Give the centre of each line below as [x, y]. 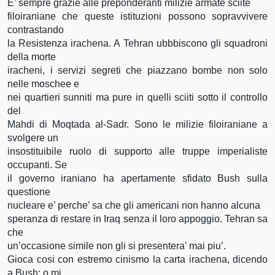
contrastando [36, 29]
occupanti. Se [37, 165]
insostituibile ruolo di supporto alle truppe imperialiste [137, 151]
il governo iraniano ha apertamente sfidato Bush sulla [137, 178]
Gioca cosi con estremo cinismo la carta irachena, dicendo [137, 259]
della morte [32, 56]
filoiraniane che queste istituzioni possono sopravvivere [137, 16]
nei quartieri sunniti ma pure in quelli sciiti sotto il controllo [137, 97]
